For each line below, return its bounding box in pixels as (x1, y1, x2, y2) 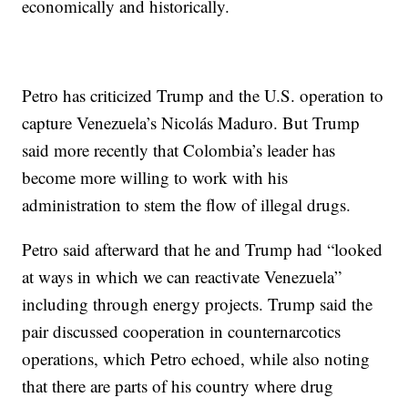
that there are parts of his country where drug (22, 374, 334, 398)
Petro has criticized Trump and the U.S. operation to (22, 84, 384, 107)
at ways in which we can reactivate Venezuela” (22, 265, 342, 289)
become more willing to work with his (22, 166, 289, 189)
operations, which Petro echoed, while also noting (22, 347, 371, 371)
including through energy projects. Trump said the (22, 292, 373, 316)
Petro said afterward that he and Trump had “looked (22, 238, 383, 261)
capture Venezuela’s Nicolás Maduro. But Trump (22, 111, 361, 135)
